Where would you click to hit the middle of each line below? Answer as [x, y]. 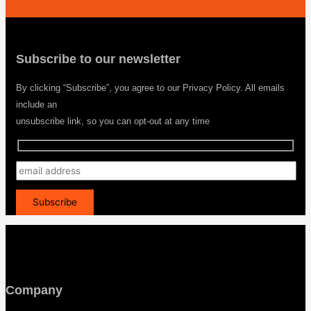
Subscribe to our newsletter [98, 59]
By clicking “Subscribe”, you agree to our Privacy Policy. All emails [150, 88]
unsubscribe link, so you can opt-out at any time [113, 121]
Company [34, 291]
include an [36, 105]
